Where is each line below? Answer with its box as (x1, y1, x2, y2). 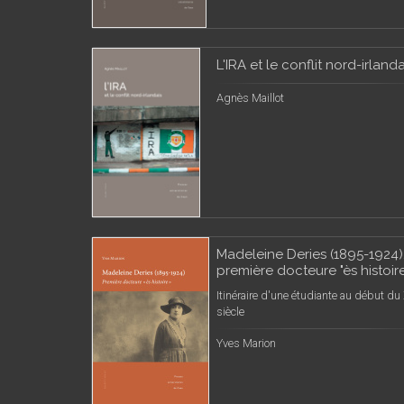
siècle (216, 305, 244, 318)
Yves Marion (216, 336, 276, 350)
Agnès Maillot (216, 91, 284, 105)
